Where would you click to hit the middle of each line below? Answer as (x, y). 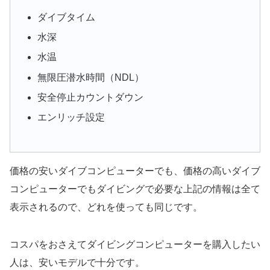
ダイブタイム (67, 17)
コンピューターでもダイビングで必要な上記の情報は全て (135, 189)
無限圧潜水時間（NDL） (91, 77)
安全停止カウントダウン (91, 97)
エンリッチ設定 (71, 117)
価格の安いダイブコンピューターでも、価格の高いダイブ (135, 171)
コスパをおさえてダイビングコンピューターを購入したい (135, 244)
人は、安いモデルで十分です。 (77, 262)
